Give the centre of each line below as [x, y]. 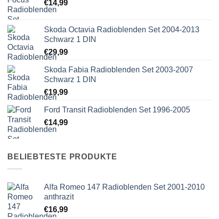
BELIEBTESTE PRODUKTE [62, 157]
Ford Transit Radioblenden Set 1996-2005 [117, 110]
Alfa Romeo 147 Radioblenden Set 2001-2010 [124, 187]
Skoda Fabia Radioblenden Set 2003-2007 [119, 70]
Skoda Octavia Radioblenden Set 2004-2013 [122, 30]
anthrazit [59, 197]
